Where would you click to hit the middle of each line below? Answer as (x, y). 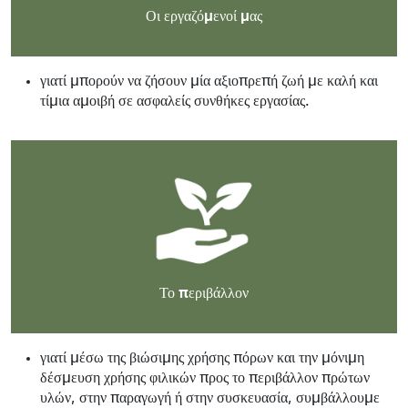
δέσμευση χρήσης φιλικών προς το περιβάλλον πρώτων (205, 378)
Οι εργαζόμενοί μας (204, 16)
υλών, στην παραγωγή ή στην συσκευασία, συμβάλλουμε (210, 398)
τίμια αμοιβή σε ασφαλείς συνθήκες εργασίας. (175, 102)
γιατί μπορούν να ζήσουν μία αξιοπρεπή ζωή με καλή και (209, 82)
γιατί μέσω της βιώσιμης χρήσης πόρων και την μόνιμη (202, 358)
